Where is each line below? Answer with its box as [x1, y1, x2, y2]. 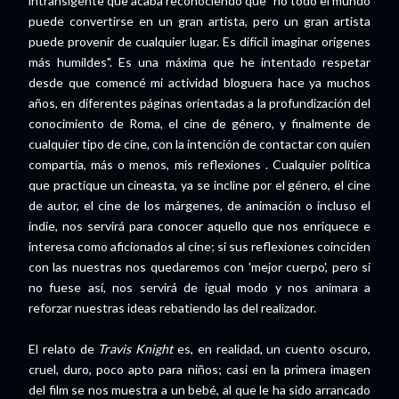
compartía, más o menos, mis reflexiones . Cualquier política [28, 156, 370, 172]
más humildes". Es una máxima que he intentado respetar [28, 53, 370, 69]
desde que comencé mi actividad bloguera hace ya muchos [28, 74, 370, 90]
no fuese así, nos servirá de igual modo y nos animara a [28, 279, 370, 295]
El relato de [28, 340, 99, 356]
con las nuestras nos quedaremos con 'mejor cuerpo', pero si [28, 258, 370, 274]
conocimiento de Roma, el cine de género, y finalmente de [28, 115, 370, 131]
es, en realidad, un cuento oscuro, [173, 340, 371, 356]
